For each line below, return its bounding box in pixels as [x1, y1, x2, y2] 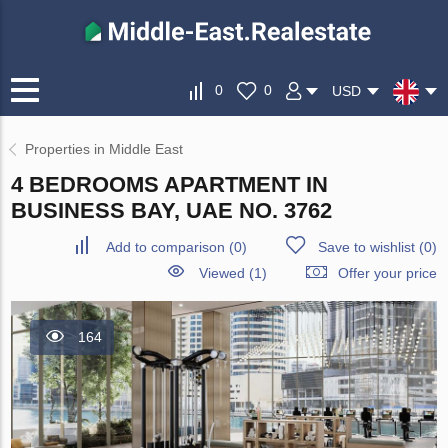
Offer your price [337, 265, 437, 282]
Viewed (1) [198, 265, 267, 282]
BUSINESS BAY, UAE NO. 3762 [11, 198, 333, 224]
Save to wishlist [317, 239, 415, 256]
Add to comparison [105, 239, 225, 256]
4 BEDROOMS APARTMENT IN [11, 172, 329, 198]
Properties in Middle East [25, 141, 184, 158]
